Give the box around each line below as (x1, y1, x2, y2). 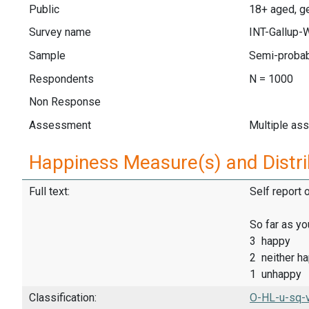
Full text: (29, 185, 70, 199)
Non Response (29, 95, 101, 109)
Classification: (29, 290, 97, 304)
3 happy (250, 235, 290, 248)
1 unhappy (250, 268, 301, 281)
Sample (29, 48, 66, 62)
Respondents (29, 72, 94, 86)
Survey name (29, 26, 91, 39)
